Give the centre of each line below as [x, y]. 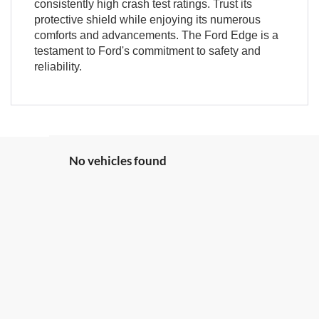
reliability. [58, 66]
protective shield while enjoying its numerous [147, 19]
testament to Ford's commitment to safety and [147, 51]
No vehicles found [117, 160]
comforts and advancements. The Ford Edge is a [156, 35]
